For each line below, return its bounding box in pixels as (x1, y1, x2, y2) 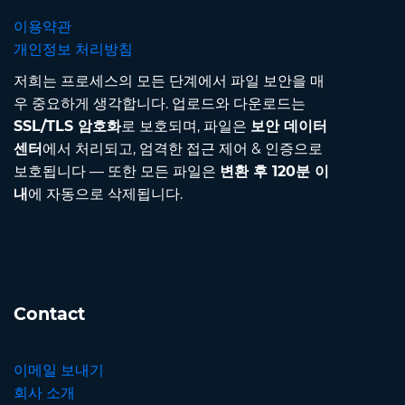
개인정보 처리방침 (14, 41, 133, 59)
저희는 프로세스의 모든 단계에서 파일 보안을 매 (14, 72, 325, 90)
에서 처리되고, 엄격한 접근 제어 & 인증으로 (42, 140, 323, 158)
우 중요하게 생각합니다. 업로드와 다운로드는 (14, 95, 306, 113)
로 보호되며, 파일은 (121, 118, 250, 136)
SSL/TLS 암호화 (14, 118, 121, 136)
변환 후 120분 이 (220, 163, 329, 181)
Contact (14, 303, 85, 325)
